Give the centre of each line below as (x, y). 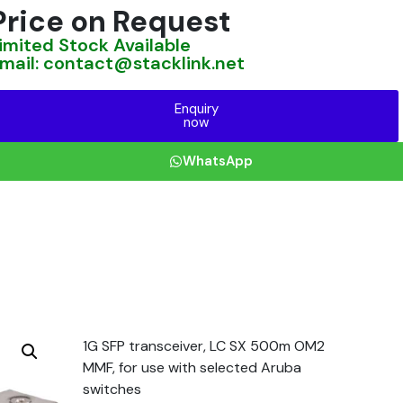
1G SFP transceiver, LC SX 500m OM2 (204, 346)
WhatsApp (217, 161)
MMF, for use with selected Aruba (193, 368)
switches (112, 390)
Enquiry (196, 109)
